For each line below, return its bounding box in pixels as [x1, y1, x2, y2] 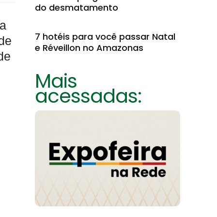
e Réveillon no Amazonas [35, 42, 143, 54]
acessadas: [35, 82, 141, 109]
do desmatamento [35, 1, 118, 14]
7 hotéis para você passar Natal [35, 31, 175, 43]
